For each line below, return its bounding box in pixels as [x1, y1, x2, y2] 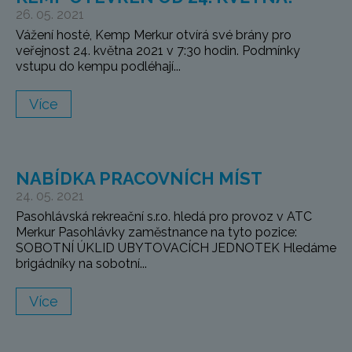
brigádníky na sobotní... [16, 256, 147, 272]
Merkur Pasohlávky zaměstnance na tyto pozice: [16, 225, 297, 240]
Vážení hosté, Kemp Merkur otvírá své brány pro [16, 27, 291, 43]
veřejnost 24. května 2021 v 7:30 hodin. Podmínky [16, 43, 300, 59]
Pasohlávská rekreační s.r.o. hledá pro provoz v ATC [16, 209, 312, 225]
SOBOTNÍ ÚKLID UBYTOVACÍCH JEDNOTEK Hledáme [16, 240, 336, 256]
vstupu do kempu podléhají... [16, 59, 181, 75]
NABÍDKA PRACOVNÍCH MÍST [16, 168, 262, 189]
